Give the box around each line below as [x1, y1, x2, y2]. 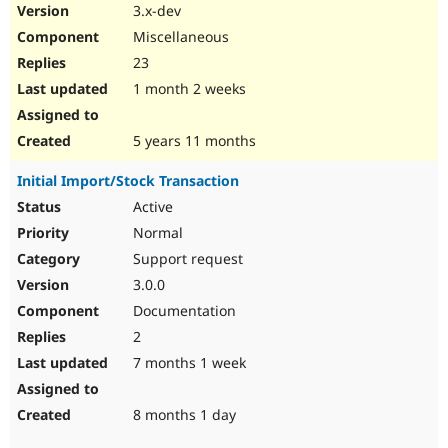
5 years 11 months [129, 131, 256, 151]
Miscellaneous [129, 27, 229, 47]
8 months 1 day [129, 405, 236, 425]
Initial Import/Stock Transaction [17, 171, 239, 191]
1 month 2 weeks [129, 79, 246, 99]
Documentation [129, 301, 236, 321]
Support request [129, 249, 243, 269]
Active [129, 197, 173, 217]
